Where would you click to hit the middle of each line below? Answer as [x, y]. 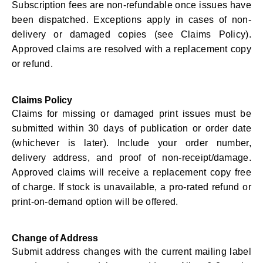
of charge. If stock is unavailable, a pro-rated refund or [131, 187]
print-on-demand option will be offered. [95, 202]
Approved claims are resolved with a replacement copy [131, 49]
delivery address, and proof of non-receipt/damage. [131, 158]
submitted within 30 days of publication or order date [131, 128]
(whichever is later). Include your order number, [131, 143]
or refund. [32, 64]
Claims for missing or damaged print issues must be [131, 114]
